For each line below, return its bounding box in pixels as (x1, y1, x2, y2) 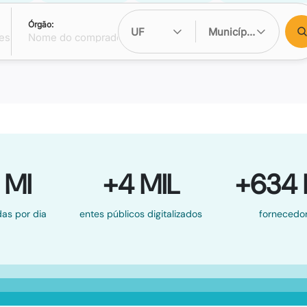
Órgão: (28, 19, 54, 29)
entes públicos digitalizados (79, 208, 202, 220)
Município (208, 25, 256, 38)
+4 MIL (102, 167, 180, 202)
